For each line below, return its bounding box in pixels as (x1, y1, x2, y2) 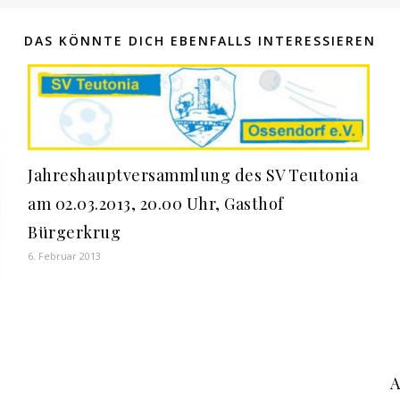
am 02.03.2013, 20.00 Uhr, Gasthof (28, 193, 284, 215)
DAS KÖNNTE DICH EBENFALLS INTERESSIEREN (24, 32, 376, 49)
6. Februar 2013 (28, 249, 101, 263)
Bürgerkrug (28, 221, 121, 244)
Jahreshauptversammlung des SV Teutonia (28, 164, 358, 187)
